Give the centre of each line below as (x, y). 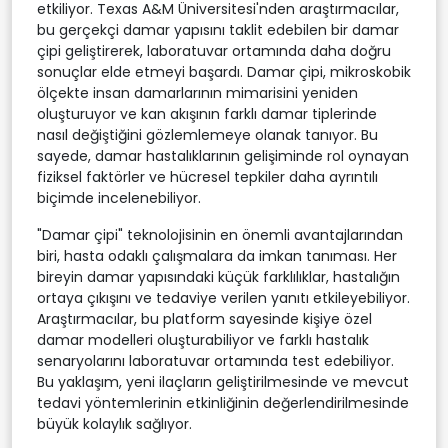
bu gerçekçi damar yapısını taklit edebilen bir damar (218, 29)
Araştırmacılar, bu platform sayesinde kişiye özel (204, 318)
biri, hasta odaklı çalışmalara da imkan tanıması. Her (217, 255)
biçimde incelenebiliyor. (119, 197)
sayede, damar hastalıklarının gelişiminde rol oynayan (223, 155)
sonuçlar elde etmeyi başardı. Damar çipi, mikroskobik (224, 71)
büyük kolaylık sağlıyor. (114, 423)
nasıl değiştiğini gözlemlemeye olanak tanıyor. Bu (207, 134)
